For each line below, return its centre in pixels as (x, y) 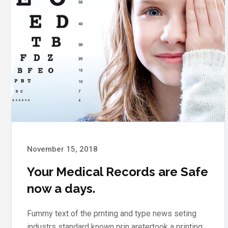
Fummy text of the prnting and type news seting (112, 213)
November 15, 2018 (62, 149)
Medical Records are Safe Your (118, 172)
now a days (60, 188)
